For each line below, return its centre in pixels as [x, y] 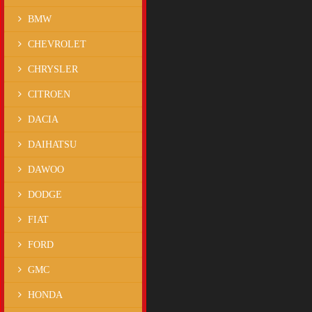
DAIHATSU [52, 145]
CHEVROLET [57, 44]
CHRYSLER [53, 69]
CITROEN [49, 94]
